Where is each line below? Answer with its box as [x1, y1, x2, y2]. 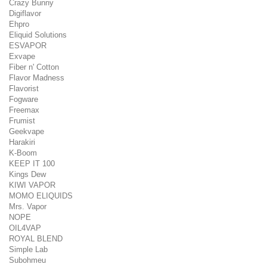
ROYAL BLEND [9, 234, 63, 243]
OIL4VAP [9, 223, 41, 232]
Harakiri [9, 138, 35, 147]
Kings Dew [9, 170, 46, 179]
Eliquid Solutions [9, 30, 67, 39]
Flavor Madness [9, 73, 64, 82]
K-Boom [9, 148, 37, 157]
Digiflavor [9, 9, 41, 18]
